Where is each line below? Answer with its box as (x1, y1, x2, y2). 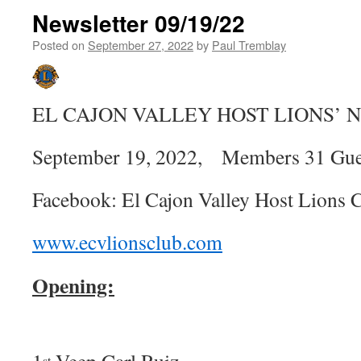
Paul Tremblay (212, 36, 286, 53)
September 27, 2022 (88, 36, 193, 53)
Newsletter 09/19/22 (32, 6, 245, 39)
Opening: (32, 270, 114, 301)
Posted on (32, 36, 85, 53)
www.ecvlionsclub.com (32, 228, 222, 255)
